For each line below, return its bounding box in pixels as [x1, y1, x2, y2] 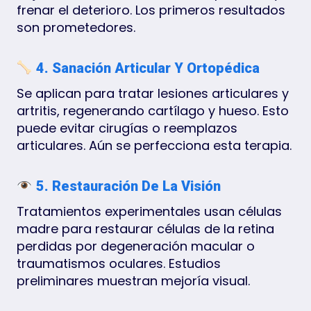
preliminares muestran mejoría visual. [17, 271, 250, 289]
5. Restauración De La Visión [32, 177, 221, 194]
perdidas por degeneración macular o [17, 237, 255, 255]
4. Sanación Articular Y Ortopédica [32, 59, 260, 76]
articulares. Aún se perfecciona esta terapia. [17, 136, 292, 154]
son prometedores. [17, 18, 135, 36]
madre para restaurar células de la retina [17, 219, 274, 237]
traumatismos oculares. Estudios [17, 254, 221, 272]
